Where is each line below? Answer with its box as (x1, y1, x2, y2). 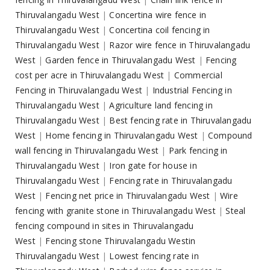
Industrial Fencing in (152, 84, 232, 96)
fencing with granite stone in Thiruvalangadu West (15, 205, 216, 217)
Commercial (174, 69, 222, 81)
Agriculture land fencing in (109, 99, 213, 111)
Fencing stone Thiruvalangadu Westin (45, 235, 196, 247)
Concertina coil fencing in (109, 24, 210, 36)
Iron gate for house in (109, 160, 197, 172)
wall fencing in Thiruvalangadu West (15, 145, 159, 157)
